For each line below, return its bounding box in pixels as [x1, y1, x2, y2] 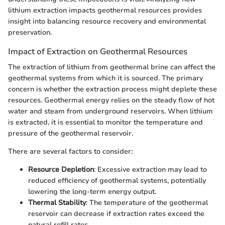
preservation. [8, 27, 52, 37]
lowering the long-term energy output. [28, 186, 156, 196]
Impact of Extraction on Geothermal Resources [8, 45, 187, 57]
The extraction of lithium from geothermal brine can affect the [8, 62, 215, 72]
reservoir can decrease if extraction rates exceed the [28, 208, 204, 218]
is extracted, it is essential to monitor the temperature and [8, 117, 203, 127]
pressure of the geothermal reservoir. [8, 128, 133, 138]
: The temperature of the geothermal [86, 197, 208, 207]
